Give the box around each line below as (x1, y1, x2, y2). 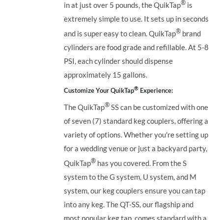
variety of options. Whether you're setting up (64, 130, 209, 139)
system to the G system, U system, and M (64, 172, 197, 182)
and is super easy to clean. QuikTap (64, 28, 176, 38)
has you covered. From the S (96, 159, 187, 168)
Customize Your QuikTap (64, 86, 135, 95)
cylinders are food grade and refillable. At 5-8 (64, 42, 209, 52)
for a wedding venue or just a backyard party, (64, 144, 208, 153)
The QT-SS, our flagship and (106, 200, 194, 209)
